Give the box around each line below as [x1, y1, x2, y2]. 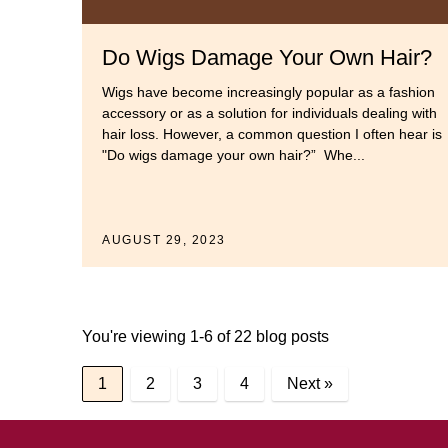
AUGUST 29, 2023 [102, 233, 226, 248]
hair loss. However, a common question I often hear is [102, 126, 442, 143]
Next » [287, 375, 333, 393]
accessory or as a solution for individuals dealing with [102, 105, 437, 122]
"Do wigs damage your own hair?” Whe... [102, 147, 365, 164]
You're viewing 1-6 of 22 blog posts [82, 328, 329, 346]
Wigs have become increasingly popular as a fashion [102, 84, 435, 101]
